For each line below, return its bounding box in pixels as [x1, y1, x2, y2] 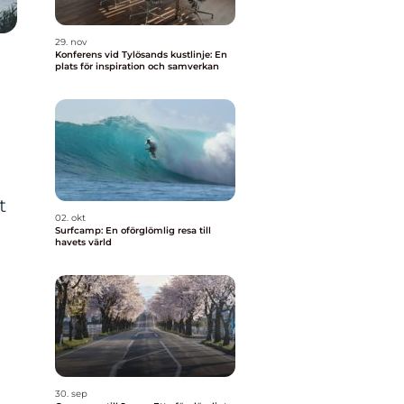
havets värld [55, 236, 112, 248]
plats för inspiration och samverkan [55, 60, 219, 72]
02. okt [55, 212, 86, 224]
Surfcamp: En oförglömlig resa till [55, 225, 211, 236]
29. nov [55, 36, 87, 48]
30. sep [55, 388, 87, 399]
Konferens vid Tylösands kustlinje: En [55, 49, 227, 60]
